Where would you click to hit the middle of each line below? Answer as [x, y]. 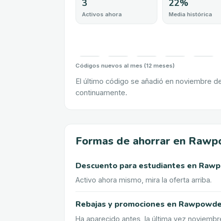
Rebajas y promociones [120, 204]
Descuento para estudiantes [130, 166]
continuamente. [101, 92]
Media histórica [190, 14]
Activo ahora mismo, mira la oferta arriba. [144, 180]
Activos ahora [102, 14]
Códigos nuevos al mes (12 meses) [125, 65]
